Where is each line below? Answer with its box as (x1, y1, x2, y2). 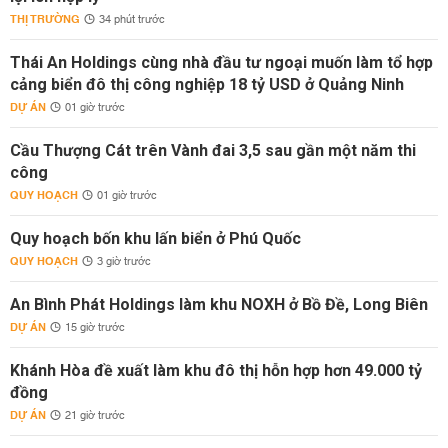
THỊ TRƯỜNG (10, 9, 80, 30)
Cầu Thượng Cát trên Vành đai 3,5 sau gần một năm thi (10, 141, 416, 160)
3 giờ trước (97, 252, 151, 272)
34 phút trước (99, 10, 165, 30)
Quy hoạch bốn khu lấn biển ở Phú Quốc (10, 229, 301, 248)
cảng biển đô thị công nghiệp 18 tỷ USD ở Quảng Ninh (10, 75, 404, 94)
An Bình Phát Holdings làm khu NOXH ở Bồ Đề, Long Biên (10, 295, 428, 314)
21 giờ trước (65, 406, 125, 426)
